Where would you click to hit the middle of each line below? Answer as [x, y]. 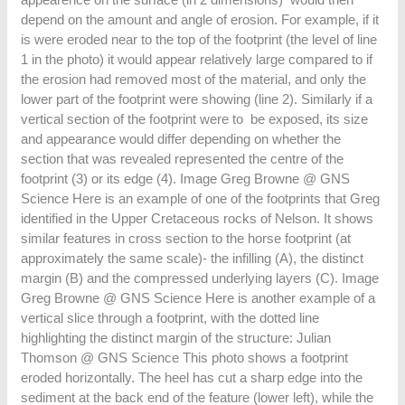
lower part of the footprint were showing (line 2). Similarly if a [197, 99]
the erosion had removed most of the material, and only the [194, 79]
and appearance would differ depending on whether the [181, 138]
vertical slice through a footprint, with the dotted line [170, 317]
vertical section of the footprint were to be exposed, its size [195, 118]
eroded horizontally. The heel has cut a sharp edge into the [192, 377]
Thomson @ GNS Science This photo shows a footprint [185, 357]
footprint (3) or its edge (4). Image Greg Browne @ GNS [186, 178]
